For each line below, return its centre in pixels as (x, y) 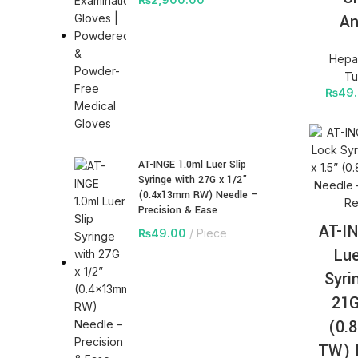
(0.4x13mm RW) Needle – (198, 195)
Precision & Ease (178, 211)
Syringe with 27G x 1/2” (193, 180)
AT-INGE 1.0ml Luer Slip (192, 165)
